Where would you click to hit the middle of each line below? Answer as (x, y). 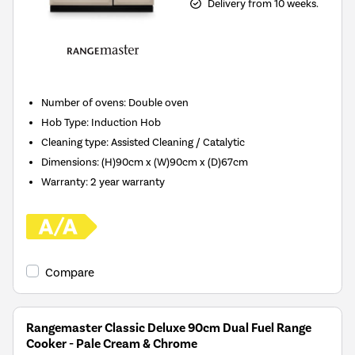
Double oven (159, 103)
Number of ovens (83, 103)
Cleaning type (74, 142)
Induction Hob (126, 122)
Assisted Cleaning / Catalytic (178, 142)
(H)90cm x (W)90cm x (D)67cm (175, 162)
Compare (70, 273)
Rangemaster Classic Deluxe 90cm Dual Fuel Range (169, 328)
